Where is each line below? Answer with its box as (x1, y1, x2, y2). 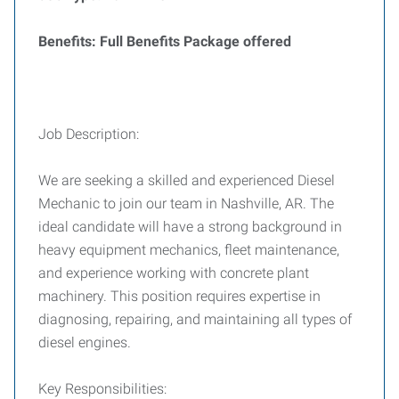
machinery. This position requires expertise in (38, 288, 321, 305)
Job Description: (38, 126, 139, 142)
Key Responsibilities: (38, 380, 167, 397)
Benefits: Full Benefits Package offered (38, 33, 291, 50)
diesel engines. (38, 334, 131, 351)
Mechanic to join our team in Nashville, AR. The (38, 195, 334, 212)
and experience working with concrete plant (38, 265, 309, 281)
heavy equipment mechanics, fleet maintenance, (38, 241, 339, 258)
